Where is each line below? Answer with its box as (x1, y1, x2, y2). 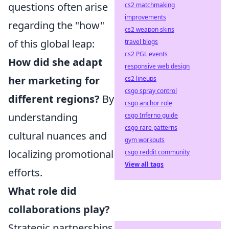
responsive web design (125, 62, 190, 71)
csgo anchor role (125, 99, 172, 107)
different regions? (8, 92, 100, 106)
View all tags (125, 160, 164, 169)
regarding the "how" (8, 18, 104, 32)
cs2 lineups (125, 74, 156, 83)
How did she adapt (8, 55, 103, 69)
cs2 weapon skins (125, 25, 174, 34)
